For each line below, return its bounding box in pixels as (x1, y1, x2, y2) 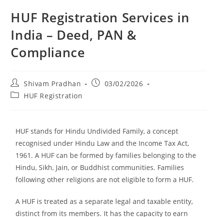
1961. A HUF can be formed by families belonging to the (15, 150, 197, 160)
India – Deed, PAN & (11, 26, 137, 44)
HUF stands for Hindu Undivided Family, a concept (15, 126, 179, 136)
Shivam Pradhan (24, 78, 81, 88)
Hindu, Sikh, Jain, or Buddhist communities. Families (15, 162, 185, 172)
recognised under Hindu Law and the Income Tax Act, (15, 138, 189, 148)
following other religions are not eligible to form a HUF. (15, 174, 194, 184)
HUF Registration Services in (11, 8, 190, 26)
